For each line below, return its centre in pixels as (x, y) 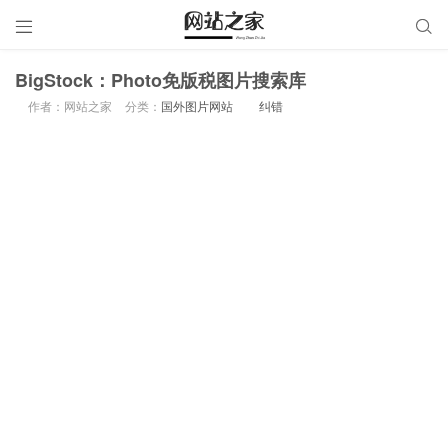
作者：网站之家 (70, 105)
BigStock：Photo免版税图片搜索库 (160, 80)
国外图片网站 (197, 105)
